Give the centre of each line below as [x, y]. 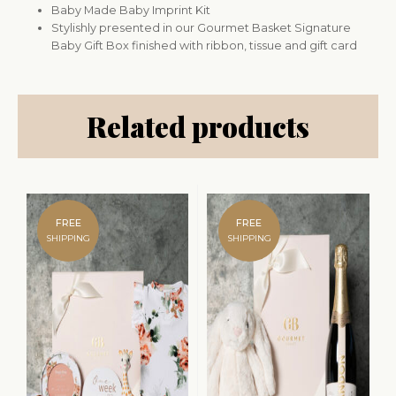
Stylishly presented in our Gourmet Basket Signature [202, 28]
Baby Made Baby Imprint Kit [131, 11]
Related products [198, 126]
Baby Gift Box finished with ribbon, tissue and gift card [205, 46]
